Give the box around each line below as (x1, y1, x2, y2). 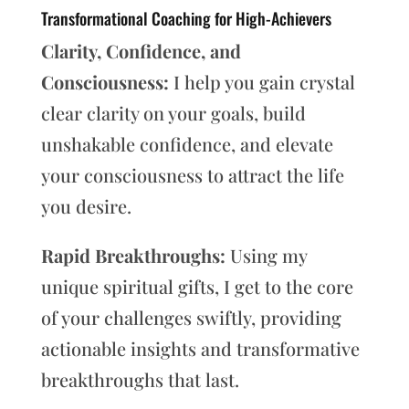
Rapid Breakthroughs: (40, 243, 225, 268)
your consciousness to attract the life (40, 163, 344, 188)
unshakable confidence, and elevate (40, 131, 333, 157)
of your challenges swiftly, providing (40, 305, 341, 330)
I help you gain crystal (168, 69, 355, 95)
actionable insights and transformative (40, 336, 360, 362)
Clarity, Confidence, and (40, 38, 241, 64)
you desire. (40, 194, 131, 219)
